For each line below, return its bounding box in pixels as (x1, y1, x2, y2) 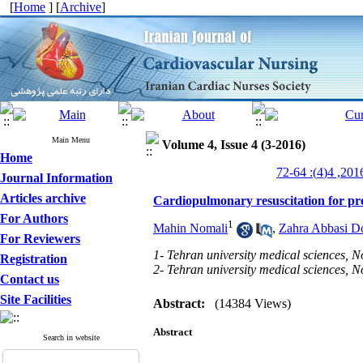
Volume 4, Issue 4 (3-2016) (162, 138, 305, 152)
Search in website (42, 333, 100, 342)
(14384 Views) (215, 297, 291, 310)
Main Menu (52, 135, 90, 144)
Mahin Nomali (153, 221, 228, 236)
